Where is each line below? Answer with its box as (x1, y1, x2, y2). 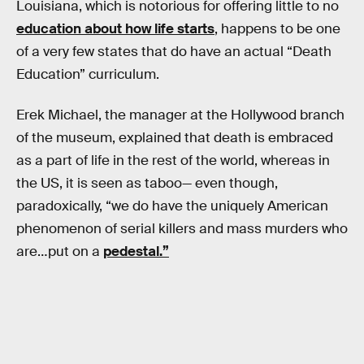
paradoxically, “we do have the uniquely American (16, 197, 328, 214)
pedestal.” (103, 242, 169, 260)
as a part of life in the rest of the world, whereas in (16, 151, 330, 169)
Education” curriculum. (16, 66, 159, 83)
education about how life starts (16, 20, 214, 37)
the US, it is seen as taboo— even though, (16, 174, 278, 192)
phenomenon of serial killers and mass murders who (16, 219, 348, 237)
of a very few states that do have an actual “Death (16, 43, 331, 60)
